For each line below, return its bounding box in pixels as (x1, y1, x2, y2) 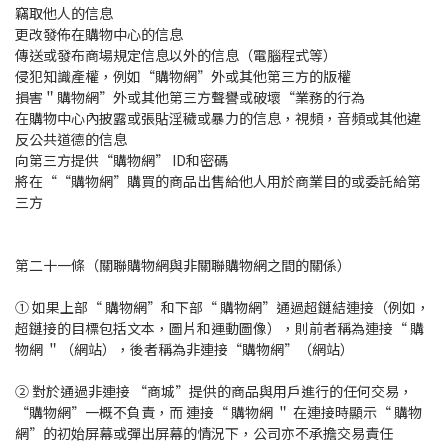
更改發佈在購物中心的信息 (15, 24, 183, 45)
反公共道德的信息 (15, 129, 127, 150)
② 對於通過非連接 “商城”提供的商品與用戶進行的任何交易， (15, 381, 413, 402)
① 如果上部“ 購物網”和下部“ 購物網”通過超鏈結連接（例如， (15, 297, 430, 318)
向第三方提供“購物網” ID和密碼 (15, 150, 228, 171)
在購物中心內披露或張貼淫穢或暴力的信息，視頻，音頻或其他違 (15, 108, 421, 129)
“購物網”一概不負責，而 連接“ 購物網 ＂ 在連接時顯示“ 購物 (15, 402, 422, 423)
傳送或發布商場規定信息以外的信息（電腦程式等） (15, 45, 337, 66)
